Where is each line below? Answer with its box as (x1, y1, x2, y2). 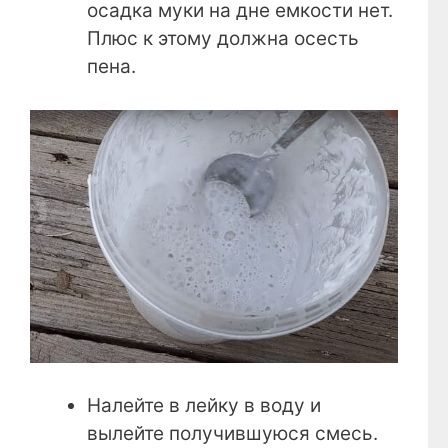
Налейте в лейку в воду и (87, 394, 321, 418)
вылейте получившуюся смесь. (87, 422, 378, 446)
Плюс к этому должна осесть (87, 27, 359, 51)
